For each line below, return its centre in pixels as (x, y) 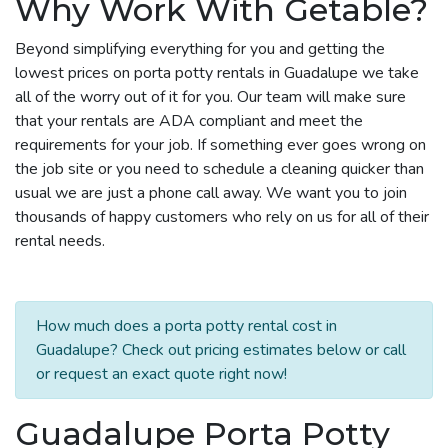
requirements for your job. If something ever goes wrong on (220, 144)
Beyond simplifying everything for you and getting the (200, 48)
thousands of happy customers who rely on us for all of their (222, 216)
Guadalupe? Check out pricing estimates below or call (221, 349)
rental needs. (60, 240)
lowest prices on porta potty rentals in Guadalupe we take (217, 72)
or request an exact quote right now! (161, 373)
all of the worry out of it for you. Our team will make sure (210, 96)
